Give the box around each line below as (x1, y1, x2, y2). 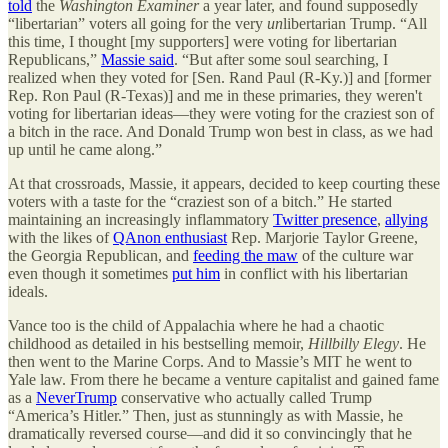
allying (385, 210, 428, 228)
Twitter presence (273, 210, 377, 228)
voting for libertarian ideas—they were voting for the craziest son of (8, 104, 434, 122)
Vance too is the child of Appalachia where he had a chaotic (8, 316, 384, 334)
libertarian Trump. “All (283, 14, 427, 32)
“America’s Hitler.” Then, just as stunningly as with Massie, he (8, 406, 403, 424)
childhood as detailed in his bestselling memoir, (8, 334, 308, 352)
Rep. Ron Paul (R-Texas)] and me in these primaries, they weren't (8, 86, 422, 104)
